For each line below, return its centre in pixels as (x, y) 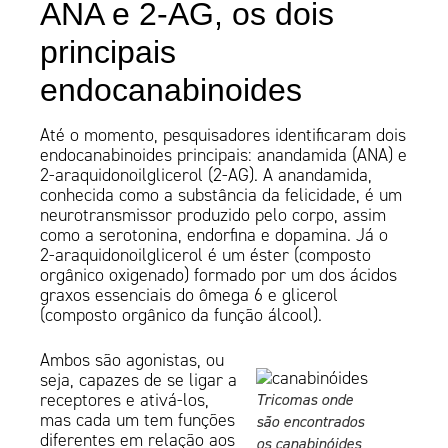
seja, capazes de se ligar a (139, 380)
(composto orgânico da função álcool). (181, 315)
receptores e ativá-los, (125, 400)
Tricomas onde (304, 399)
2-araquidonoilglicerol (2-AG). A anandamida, (206, 175)
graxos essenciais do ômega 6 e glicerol (189, 295)
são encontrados (309, 421)
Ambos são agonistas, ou (132, 360)
